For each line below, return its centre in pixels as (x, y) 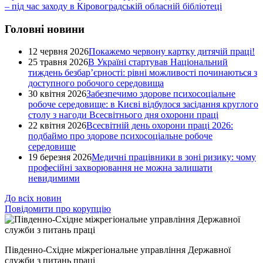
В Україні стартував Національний (158, 62)
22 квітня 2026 (57, 126)
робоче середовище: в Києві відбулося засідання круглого (143, 104)
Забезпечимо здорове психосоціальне (161, 94)
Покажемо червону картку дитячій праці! (172, 52)
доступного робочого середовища (96, 83)
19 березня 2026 (60, 157)
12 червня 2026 (58, 52)
